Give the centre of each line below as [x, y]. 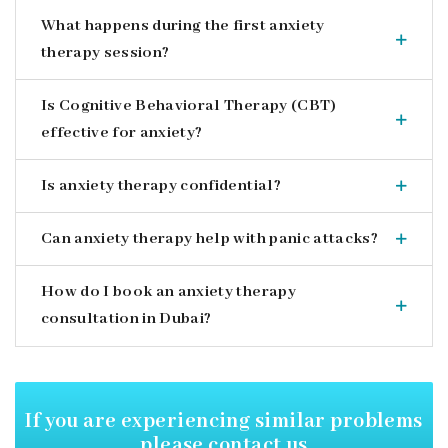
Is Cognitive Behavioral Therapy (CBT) [189, 105]
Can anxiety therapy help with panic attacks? [209, 238]
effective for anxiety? [122, 132]
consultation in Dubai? [126, 318]
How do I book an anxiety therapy [168, 291]
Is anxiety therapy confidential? [161, 185]
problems [376, 421]
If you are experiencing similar [178, 421]
